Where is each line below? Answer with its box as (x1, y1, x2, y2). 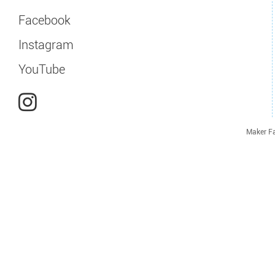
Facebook (18, 13, 71, 28)
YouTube (18, 62, 65, 77)
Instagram (18, 37, 74, 52)
